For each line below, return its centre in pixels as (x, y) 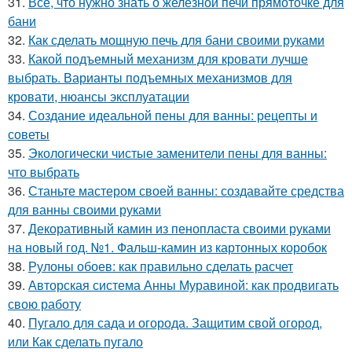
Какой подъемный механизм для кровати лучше (168, 59)
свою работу (44, 304)
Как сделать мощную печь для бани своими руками (176, 40)
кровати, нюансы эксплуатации (99, 97)
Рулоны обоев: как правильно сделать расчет (161, 266)
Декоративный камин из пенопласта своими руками (180, 229)
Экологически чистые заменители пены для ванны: (178, 153)
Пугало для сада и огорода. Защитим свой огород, (175, 323)
